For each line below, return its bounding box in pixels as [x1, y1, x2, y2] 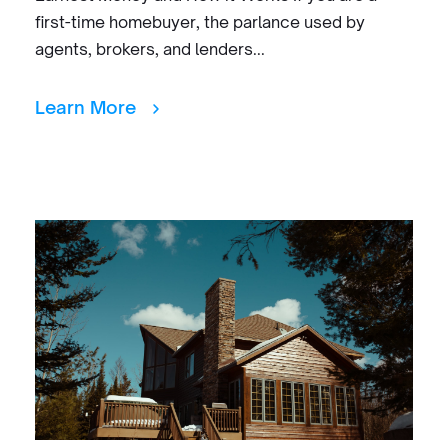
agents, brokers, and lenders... [35, 39, 266, 59]
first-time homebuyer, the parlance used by [35, 12, 366, 32]
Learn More [35, 96, 142, 118]
